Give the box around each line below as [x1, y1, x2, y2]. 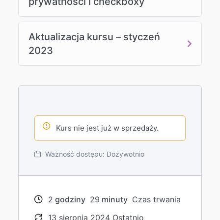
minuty [100, 194, 128, 204]
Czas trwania [130, 194, 181, 204]
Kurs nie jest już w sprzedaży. [56, 123, 159, 133]
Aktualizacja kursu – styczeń [28, 30, 161, 43]
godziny [53, 194, 86, 204]
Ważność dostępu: [45, 149, 105, 158]
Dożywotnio [107, 149, 145, 158]
